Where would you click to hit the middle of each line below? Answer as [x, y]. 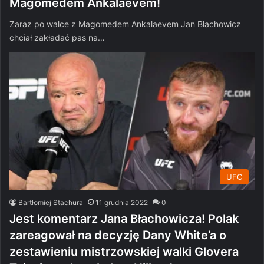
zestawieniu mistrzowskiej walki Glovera [124, 252]
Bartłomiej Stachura [51, 203]
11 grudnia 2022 [122, 203]
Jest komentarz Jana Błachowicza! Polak [124, 219]
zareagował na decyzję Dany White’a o [118, 235]
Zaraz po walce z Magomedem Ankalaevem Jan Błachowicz [125, 24]
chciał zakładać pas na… [57, 37]
